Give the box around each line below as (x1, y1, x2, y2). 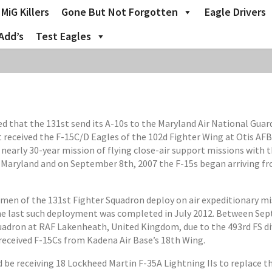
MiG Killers (1, 5, 49, 19)
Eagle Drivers (205, 5, 266, 19)
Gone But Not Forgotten (61, 5, 178, 19)
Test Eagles (36, 29, 91, 43)
